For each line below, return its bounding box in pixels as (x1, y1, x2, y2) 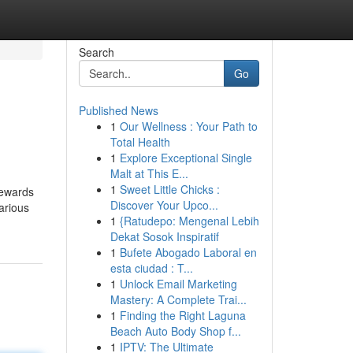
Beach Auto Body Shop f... (110, 323, 241, 339)
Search (78, 44, 114, 60)
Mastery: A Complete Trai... (110, 292, 247, 307)
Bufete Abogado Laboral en (119, 244, 257, 260)
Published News (78, 102, 158, 118)
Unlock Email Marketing (119, 276, 237, 292)
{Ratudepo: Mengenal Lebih (119, 213, 259, 229)
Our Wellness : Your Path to (119, 118, 258, 134)
